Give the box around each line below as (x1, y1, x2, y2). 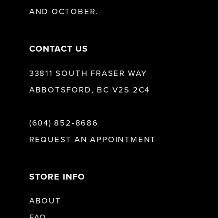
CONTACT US (29, 44, 89, 54)
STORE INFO (29, 171, 86, 182)
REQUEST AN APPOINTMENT (29, 134, 157, 145)
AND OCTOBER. (29, 7, 99, 17)
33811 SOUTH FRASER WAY (29, 69, 147, 79)
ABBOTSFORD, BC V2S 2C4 (29, 85, 150, 95)
